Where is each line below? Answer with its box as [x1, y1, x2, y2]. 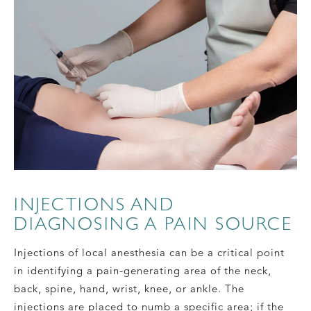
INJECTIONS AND [14, 193, 174, 215]
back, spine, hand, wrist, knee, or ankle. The [14, 281, 244, 295]
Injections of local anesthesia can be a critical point [14, 245, 285, 259]
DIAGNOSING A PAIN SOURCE [14, 212, 292, 234]
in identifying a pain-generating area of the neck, [14, 263, 271, 277]
